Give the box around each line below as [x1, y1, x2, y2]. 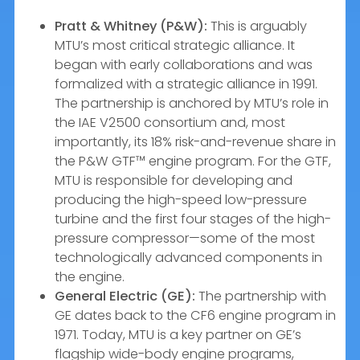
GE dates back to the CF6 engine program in [55, 305, 336, 325]
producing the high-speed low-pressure [55, 190, 307, 209]
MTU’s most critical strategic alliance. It [55, 35, 295, 55]
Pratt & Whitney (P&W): [55, 16, 207, 35]
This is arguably [207, 16, 307, 35]
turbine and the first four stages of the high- [55, 209, 331, 228]
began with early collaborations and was [55, 55, 313, 74]
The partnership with [195, 286, 326, 305]
